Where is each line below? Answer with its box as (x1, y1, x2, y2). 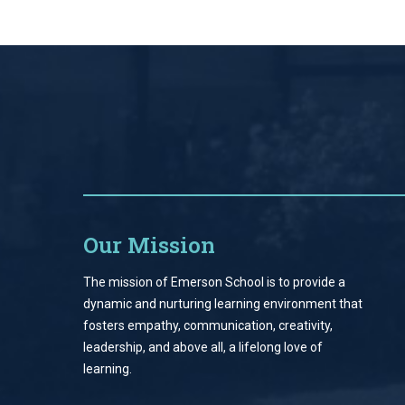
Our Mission (83, 230, 215, 259)
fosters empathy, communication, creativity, (83, 317, 333, 333)
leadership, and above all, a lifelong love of (83, 339, 323, 354)
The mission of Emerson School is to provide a (83, 274, 345, 289)
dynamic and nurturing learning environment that (83, 296, 363, 311)
